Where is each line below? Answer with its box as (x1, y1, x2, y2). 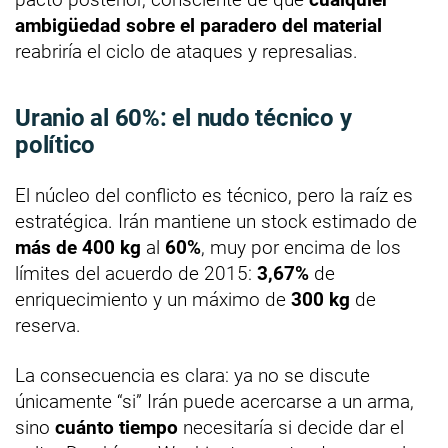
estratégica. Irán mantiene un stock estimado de (15, 210, 417, 234)
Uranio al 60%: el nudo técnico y (15, 104, 352, 133)
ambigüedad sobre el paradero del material (15, 14, 382, 38)
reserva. (15, 314, 81, 338)
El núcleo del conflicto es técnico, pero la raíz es (15, 184, 413, 208)
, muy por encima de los (201, 236, 401, 260)
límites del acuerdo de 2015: (15, 262, 257, 286)
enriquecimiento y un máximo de (15, 288, 291, 312)
